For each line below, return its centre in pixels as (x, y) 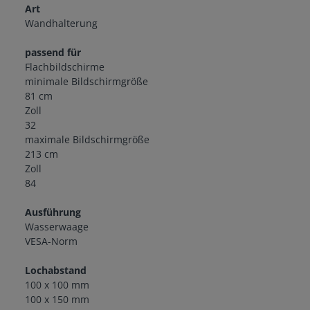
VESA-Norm (51, 241)
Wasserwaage (57, 227)
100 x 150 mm (57, 300)
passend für (53, 53)
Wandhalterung (61, 24)
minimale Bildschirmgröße (86, 82)
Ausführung (53, 212)
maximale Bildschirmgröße (87, 140)
